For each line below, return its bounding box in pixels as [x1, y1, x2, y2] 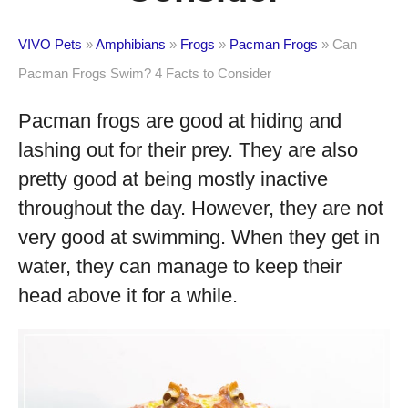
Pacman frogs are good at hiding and [18, 109, 342, 132]
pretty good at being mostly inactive [18, 168, 328, 190]
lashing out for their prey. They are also [18, 138, 358, 161]
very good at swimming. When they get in [18, 226, 380, 249]
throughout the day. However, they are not [18, 197, 383, 219]
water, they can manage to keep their [18, 255, 342, 278]
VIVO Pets [18, 36, 82, 52]
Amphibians [96, 36, 166, 52]
